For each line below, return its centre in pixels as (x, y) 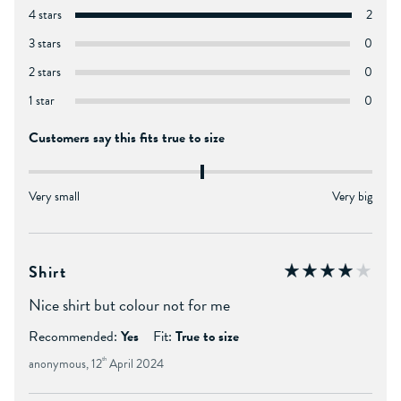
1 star (42, 100)
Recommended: (73, 336)
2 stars (45, 72)
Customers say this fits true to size (127, 137)
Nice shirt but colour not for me (129, 304)
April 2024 (135, 363)
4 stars (45, 14)
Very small (54, 196)
